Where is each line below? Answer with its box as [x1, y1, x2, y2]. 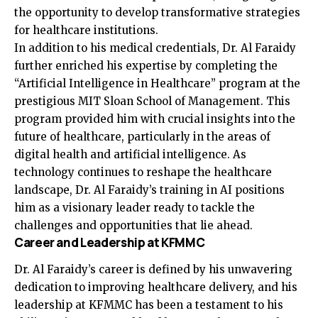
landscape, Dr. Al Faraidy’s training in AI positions [14, 182, 285, 197]
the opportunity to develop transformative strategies [14, 5, 300, 19]
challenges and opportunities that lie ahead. [14, 218, 253, 232]
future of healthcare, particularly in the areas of [14, 129, 270, 143]
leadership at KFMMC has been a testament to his [14, 298, 283, 312]
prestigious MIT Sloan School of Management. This [14, 94, 290, 108]
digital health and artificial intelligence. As [14, 147, 246, 161]
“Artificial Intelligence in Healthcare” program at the [14, 76, 300, 90]
